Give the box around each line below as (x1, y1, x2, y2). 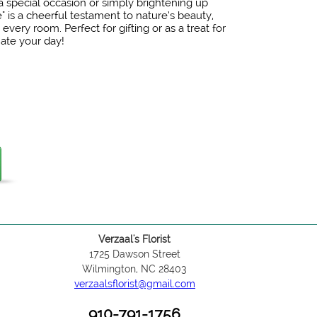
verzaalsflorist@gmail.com (74, 278, 195, 289)
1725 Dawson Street (88, 248, 180, 260)
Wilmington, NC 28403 (82, 263, 188, 275)
